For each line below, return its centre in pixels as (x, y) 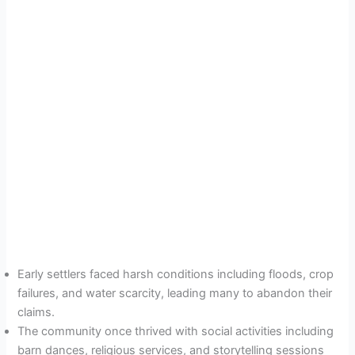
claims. (36, 313)
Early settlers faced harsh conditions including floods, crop (176, 275)
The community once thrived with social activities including (176, 332)
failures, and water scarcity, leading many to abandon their (175, 294)
